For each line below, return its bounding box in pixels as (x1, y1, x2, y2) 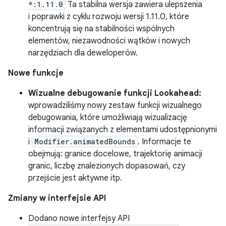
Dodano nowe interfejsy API (28, 213, 130, 223)
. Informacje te (138, 137, 191, 147)
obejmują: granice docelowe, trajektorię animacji (28, 149, 202, 159)
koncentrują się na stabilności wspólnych (28, 24, 175, 34)
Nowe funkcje (8, 68, 64, 78)
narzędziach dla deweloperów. (28, 48, 138, 58)
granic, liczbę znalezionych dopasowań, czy (28, 161, 185, 171)
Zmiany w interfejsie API (8, 193, 106, 203)
